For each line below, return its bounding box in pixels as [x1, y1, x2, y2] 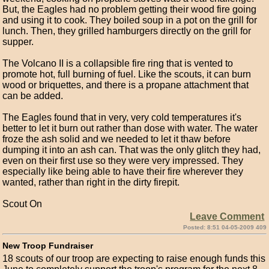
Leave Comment [190, 211, 265, 222]
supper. [2, 37, 34, 47]
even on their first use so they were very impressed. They [2, 156, 244, 166]
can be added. [2, 91, 64, 101]
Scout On [2, 199, 43, 209]
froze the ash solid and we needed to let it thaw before [2, 134, 231, 144]
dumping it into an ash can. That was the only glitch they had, [2, 145, 261, 155]
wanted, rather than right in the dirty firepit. [2, 177, 180, 187]
